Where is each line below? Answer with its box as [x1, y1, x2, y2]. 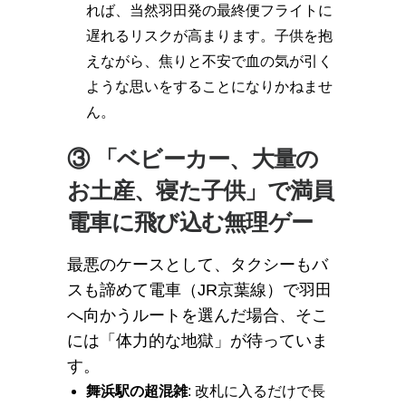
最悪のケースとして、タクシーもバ [67, 256, 328, 274]
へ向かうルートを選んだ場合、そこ [67, 306, 328, 324]
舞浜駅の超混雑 [85, 383, 188, 399]
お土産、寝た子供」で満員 [67, 178, 334, 203]
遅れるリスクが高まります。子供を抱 [85, 28, 333, 43]
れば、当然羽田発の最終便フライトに [85, 3, 333, 18]
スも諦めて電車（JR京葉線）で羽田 [67, 281, 332, 299]
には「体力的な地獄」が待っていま [67, 332, 328, 350]
